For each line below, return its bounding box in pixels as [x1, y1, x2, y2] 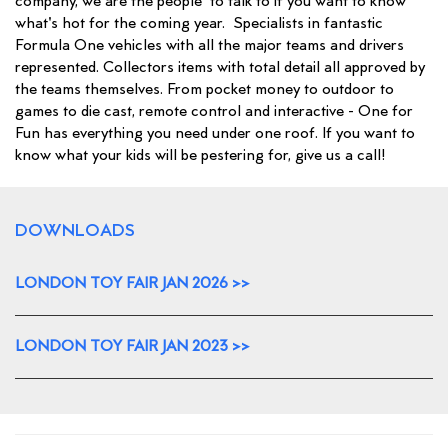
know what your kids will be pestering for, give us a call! [15, 146, 386, 166]
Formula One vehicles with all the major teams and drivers [15, 36, 404, 56]
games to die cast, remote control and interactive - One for [15, 102, 413, 122]
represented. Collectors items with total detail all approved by [15, 58, 425, 78]
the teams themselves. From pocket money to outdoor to [15, 80, 394, 100]
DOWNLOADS [15, 220, 135, 243]
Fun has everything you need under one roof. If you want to [15, 124, 415, 144]
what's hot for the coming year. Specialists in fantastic [15, 14, 383, 34]
